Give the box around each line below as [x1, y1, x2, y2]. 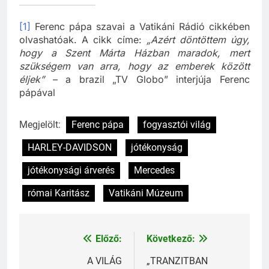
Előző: [95, 244, 122, 256]
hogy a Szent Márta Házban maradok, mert [19, 58, 250, 70]
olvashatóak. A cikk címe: [19, 44, 147, 57]
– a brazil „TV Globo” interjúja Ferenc [44, 84, 250, 97]
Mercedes [134, 175, 175, 187]
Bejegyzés [31, 244, 97, 262]
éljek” [19, 84, 44, 97]
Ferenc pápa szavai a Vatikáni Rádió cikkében [31, 31, 250, 44]
